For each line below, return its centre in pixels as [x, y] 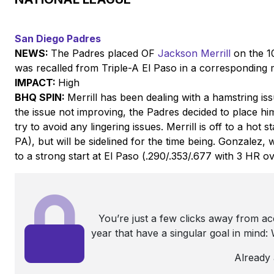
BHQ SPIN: [41, 97]
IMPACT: [36, 82]
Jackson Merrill [194, 53]
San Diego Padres [58, 38]
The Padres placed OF [104, 53]
